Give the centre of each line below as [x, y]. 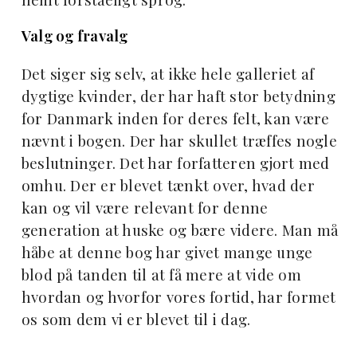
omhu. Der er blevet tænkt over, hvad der [168, 186]
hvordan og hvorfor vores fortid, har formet [178, 297]
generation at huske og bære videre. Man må [180, 230]
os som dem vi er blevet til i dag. [136, 320]
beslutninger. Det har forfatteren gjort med [175, 163]
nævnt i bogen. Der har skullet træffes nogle [179, 141]
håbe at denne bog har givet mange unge [167, 253]
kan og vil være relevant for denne [145, 208]
